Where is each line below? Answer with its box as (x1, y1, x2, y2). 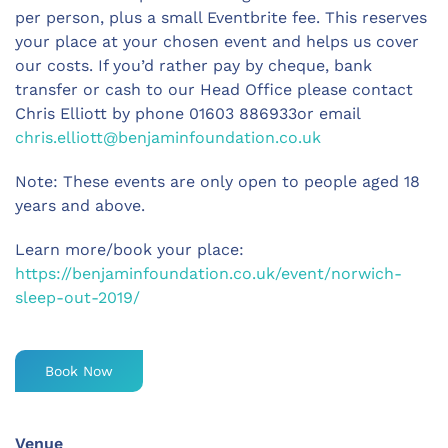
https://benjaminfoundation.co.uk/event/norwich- (15, 263, 402, 283)
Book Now (45, 362, 113, 379)
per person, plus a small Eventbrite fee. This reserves (15, 7, 427, 27)
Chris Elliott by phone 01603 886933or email (15, 103, 360, 123)
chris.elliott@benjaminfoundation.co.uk (15, 127, 321, 147)
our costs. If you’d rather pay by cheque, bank (15, 55, 372, 75)
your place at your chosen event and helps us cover (15, 31, 419, 51)
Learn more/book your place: (15, 239, 244, 259)
